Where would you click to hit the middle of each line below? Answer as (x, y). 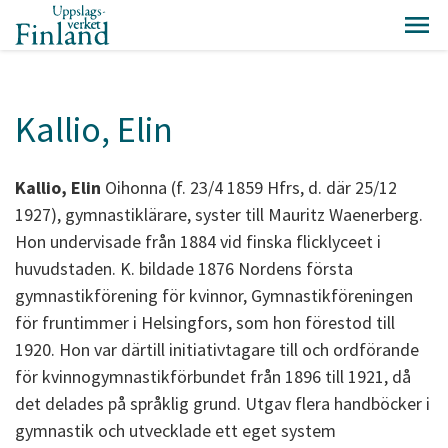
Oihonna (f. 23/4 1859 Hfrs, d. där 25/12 (249, 187)
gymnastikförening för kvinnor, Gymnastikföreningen (214, 295)
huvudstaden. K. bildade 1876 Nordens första (184, 268)
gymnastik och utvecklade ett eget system (175, 430)
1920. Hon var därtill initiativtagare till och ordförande (217, 349)
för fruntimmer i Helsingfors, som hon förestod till (205, 322)
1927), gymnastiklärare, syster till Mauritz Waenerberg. (219, 214)
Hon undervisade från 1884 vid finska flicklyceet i (198, 241)
